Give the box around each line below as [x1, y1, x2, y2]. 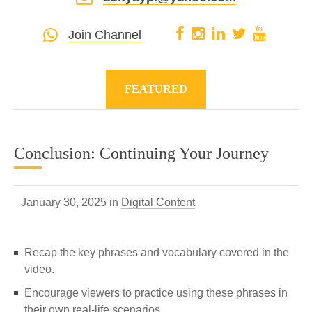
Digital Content [121, 196, 195, 208]
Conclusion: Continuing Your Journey [14, 144, 269, 162]
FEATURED [125, 83, 187, 95]
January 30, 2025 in [21, 196, 121, 208]
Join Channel [68, 28, 141, 42]
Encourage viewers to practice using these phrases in [24, 287, 288, 299]
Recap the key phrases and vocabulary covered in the [24, 247, 289, 258]
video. [24, 263, 54, 275]
